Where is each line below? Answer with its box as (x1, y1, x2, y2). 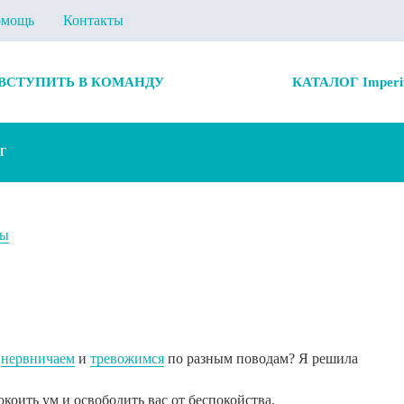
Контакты (63, 13, 124, 28)
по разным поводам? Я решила (164, 351, 358, 367)
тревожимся (90, 351, 164, 367)
